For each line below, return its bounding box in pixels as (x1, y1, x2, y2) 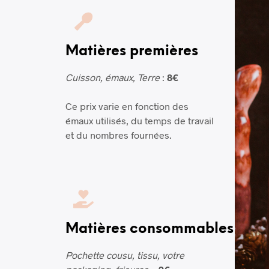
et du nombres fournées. (65, 129, 172, 141)
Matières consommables (65, 222, 234, 237)
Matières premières (65, 44, 199, 59)
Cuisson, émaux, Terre (65, 71, 160, 83)
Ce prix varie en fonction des (65, 100, 189, 112)
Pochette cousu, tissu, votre (65, 249, 185, 261)
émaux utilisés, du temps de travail (65, 115, 214, 127)
